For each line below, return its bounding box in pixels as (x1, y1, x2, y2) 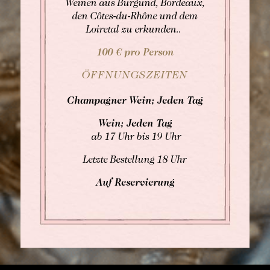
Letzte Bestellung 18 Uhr (83, 155, 187, 165)
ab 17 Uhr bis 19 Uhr (89, 133, 181, 142)
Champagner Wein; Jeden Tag (67, 96, 203, 106)
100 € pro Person (96, 48, 174, 58)
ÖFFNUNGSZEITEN (82, 71, 188, 81)
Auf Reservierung (95, 178, 175, 188)
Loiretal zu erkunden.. (86, 25, 184, 35)
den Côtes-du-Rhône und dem (72, 12, 198, 22)
